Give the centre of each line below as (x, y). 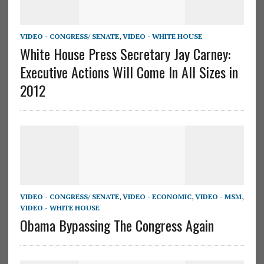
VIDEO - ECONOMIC (157, 197)
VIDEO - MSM (218, 197)
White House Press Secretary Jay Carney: (125, 54)
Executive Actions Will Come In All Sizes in (129, 72)
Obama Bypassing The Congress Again (117, 225)
